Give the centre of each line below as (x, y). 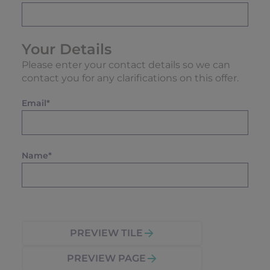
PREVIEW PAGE (106, 259)
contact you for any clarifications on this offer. (130, 78)
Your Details (67, 49)
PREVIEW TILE (106, 233)
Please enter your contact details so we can (126, 64)
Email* (36, 103)
